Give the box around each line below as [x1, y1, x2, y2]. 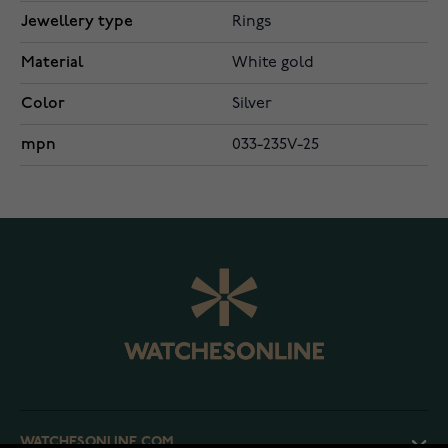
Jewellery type [21, 12, 133, 32]
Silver [232, 96, 272, 113]
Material [21, 53, 83, 73]
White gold [232, 55, 314, 72]
